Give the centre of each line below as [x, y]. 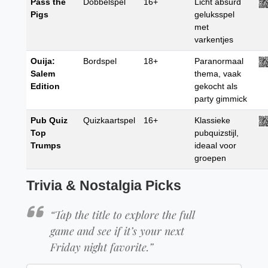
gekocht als [216, 86]
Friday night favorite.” [102, 247]
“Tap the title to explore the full [123, 215]
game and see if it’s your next [118, 231]
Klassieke [213, 121]
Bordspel [100, 61]
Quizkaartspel [109, 121]
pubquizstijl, [217, 133]
